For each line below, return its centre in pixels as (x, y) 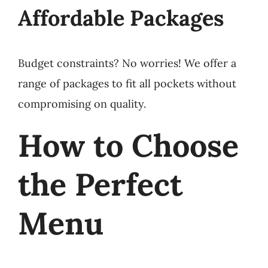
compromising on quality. (82, 104)
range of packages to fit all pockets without (127, 84)
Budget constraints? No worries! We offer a (127, 63)
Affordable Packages (121, 18)
